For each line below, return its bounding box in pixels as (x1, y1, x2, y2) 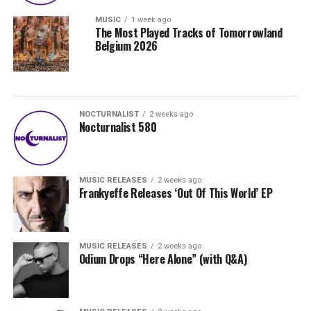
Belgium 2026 (94, 37, 158, 54)
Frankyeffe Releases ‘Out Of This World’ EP (78, 185, 273, 201)
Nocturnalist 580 (78, 119, 157, 135)
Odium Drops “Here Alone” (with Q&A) (78, 251, 247, 267)
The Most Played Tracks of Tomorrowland (94, 24, 283, 41)
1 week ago (131, 15, 171, 24)
